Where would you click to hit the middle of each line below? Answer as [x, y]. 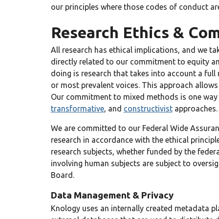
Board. [62, 175]
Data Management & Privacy [112, 195]
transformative [77, 109]
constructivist [148, 109]
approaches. [195, 109]
